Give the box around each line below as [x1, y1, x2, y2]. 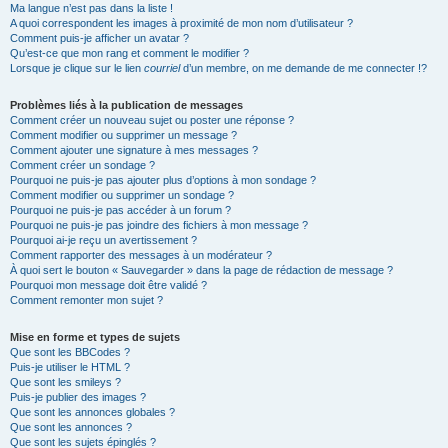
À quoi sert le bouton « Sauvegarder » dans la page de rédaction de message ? [10, 264, 393, 276]
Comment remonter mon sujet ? [10, 294, 163, 306]
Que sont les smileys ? [10, 376, 121, 388]
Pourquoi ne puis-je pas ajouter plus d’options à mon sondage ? [10, 174, 316, 186]
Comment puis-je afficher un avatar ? [10, 32, 189, 44]
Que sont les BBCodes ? [10, 346, 130, 358]
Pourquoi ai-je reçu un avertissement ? [10, 234, 197, 246]
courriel [144, 62, 180, 74]
